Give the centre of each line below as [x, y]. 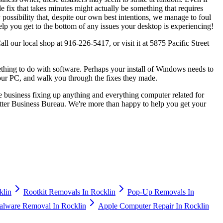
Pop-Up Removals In [161, 192]
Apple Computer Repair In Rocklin [154, 206]
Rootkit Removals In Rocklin [69, 192]
